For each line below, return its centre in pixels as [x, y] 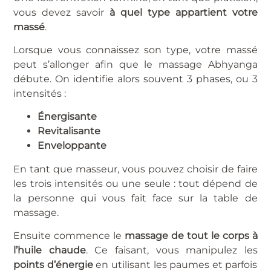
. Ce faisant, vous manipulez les [171, 250]
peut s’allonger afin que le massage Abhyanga [135, 64]
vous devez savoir [59, 12]
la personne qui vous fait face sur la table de [135, 198]
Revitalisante [69, 131]
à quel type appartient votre [181, 12]
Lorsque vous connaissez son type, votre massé [135, 50]
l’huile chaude [50, 250]
